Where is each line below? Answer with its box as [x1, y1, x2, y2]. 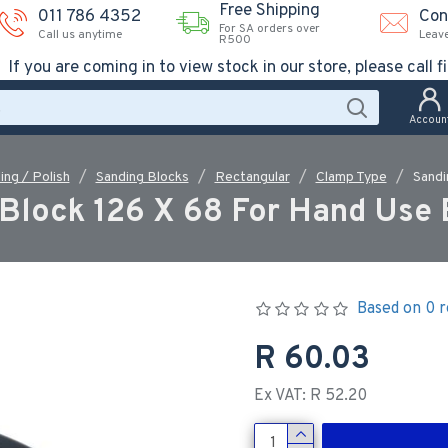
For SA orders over [219, 21, 320, 37]
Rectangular [214, 168, 290, 186]
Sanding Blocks [95, 168, 189, 186]
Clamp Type [315, 168, 387, 186]
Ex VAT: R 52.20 [254, 386, 367, 406]
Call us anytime [38, 26, 122, 43]
